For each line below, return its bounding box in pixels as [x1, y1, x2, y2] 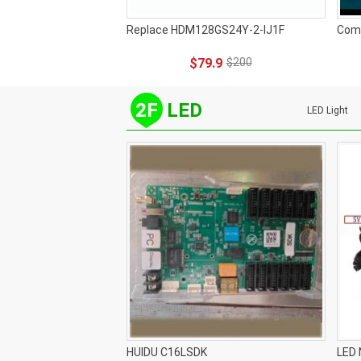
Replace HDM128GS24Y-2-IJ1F [127, 23, 284, 36]
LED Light [307, 105, 348, 116]
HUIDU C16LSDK [127, 346, 207, 359]
